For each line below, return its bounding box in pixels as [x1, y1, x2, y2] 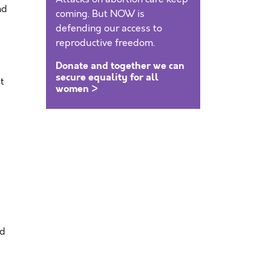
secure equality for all [56, 70, 158, 84]
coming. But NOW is [56, 7, 145, 21]
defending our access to [56, 22, 162, 35]
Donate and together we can [56, 59, 184, 73]
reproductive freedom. [56, 36, 155, 50]
